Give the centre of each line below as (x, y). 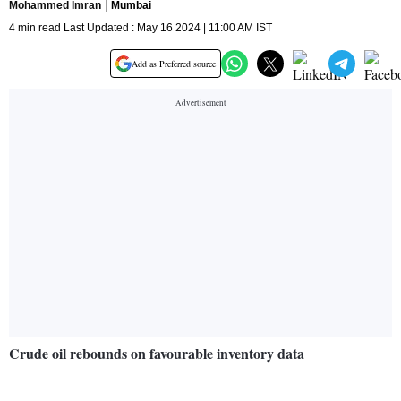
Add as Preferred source (174, 64)
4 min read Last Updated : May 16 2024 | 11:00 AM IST (141, 28)
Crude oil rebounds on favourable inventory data (159, 354)
